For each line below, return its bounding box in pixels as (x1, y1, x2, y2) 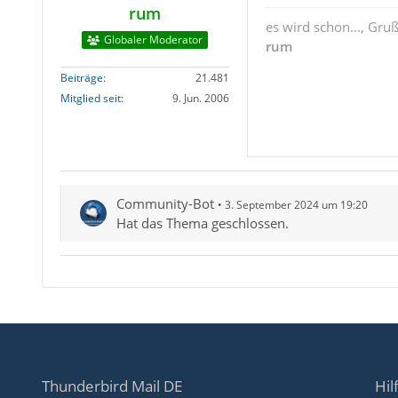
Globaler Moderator (103, 32, 203, 48)
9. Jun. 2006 (171, 91, 229, 107)
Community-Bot (115, 195, 214, 213)
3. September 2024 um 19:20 (224, 197, 368, 213)
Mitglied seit (60, 91, 121, 107)
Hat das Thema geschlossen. (115, 214, 289, 233)
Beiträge (60, 70, 103, 86)
